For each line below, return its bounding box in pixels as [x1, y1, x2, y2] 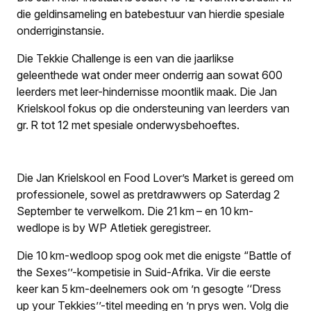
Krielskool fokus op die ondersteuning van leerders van [17, 101, 289, 115]
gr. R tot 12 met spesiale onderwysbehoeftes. [17, 117, 239, 132]
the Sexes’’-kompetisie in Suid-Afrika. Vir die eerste [17, 264, 271, 279]
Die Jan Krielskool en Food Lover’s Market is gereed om [17, 170, 294, 185]
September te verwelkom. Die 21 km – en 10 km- [17, 203, 253, 218]
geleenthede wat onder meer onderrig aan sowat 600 [17, 67, 283, 82]
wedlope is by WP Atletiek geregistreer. [17, 220, 211, 235]
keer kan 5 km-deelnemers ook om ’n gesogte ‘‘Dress [17, 281, 281, 296]
